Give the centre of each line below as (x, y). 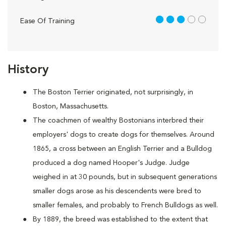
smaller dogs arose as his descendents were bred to (117, 191)
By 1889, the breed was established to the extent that (120, 219)
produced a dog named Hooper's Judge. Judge (111, 163)
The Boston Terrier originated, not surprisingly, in (113, 92)
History (28, 70)
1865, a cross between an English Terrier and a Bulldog (122, 149)
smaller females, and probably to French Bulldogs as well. (125, 205)
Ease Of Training (47, 21)
